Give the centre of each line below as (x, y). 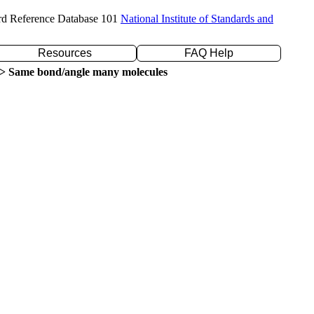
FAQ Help (209, 53)
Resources (64, 53)
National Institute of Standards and (197, 19)
